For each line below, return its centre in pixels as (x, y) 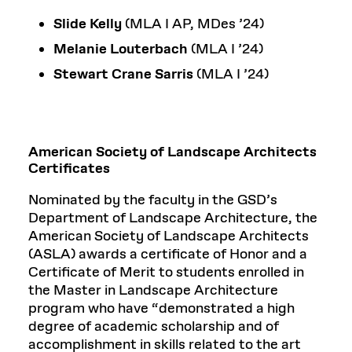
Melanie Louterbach (121, 49)
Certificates (69, 169)
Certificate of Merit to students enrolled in (166, 272)
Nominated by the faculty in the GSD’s (153, 200)
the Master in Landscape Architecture (153, 290)
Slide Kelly (88, 24)
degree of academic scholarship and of (154, 326)
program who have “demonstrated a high (161, 308)
